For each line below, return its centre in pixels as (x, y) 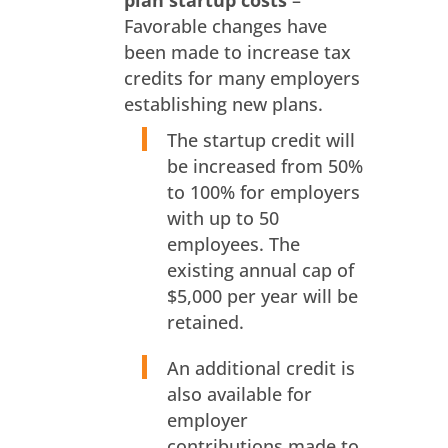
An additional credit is (260, 368)
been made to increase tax (237, 52)
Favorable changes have (225, 26)
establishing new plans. (223, 104)
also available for (239, 394)
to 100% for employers (263, 192)
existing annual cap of (260, 270)
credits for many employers (241, 78)
